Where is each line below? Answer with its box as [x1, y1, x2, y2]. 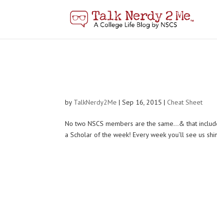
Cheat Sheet [167, 98, 203, 107]
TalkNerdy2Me [74, 98, 117, 107]
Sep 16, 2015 [122, 98, 162, 107]
